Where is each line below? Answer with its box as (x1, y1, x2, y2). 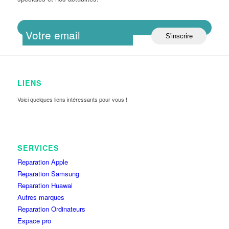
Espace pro (17, 216, 51, 226)
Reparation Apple (17, 157, 68, 167)
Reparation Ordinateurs (17, 204, 85, 214)
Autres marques (17, 192, 64, 202)
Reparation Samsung (17, 169, 79, 179)
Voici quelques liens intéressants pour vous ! (17, 95, 127, 104)
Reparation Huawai (17, 180, 73, 191)
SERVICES (17, 143, 59, 153)
